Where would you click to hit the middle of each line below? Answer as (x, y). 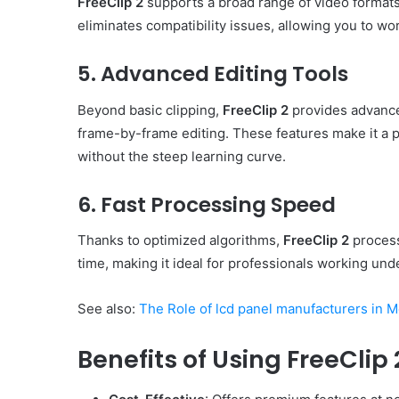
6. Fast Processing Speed (207, 204)
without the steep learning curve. (182, 156)
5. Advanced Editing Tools (213, 74)
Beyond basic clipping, (150, 110)
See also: (108, 309)
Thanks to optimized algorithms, (180, 240)
